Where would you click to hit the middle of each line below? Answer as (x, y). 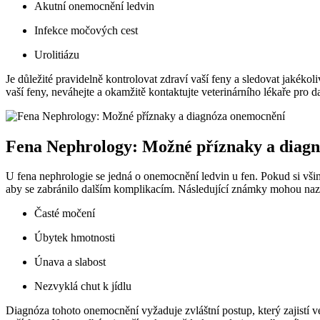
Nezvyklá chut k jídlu (83, 286)
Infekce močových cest (86, 30)
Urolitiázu (57, 54)
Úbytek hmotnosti (75, 238)
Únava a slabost (70, 262)
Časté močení (65, 214)
